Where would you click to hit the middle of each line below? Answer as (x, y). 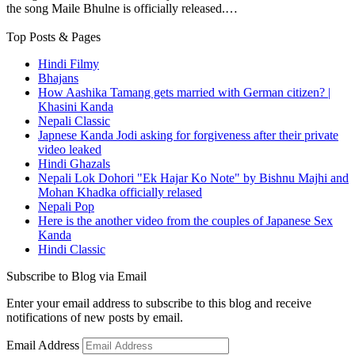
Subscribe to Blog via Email (76, 276)
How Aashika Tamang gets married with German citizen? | (184, 92)
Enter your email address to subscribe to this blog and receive (159, 303)
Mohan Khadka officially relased (120, 192)
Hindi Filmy (69, 63)
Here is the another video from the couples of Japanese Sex (185, 220)
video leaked (70, 149)
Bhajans (58, 78)
